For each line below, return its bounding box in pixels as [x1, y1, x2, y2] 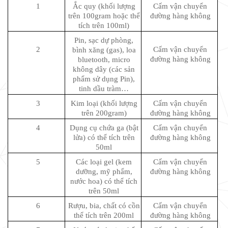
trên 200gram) [81, 108, 127, 117]
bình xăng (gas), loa [72, 45, 136, 54]
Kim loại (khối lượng [70, 99, 137, 107]
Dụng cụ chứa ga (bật [69, 123, 138, 132]
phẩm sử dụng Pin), [73, 74, 135, 83]
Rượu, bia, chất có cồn [68, 201, 140, 210]
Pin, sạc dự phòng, [74, 36, 134, 44]
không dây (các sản [73, 65, 135, 73]
